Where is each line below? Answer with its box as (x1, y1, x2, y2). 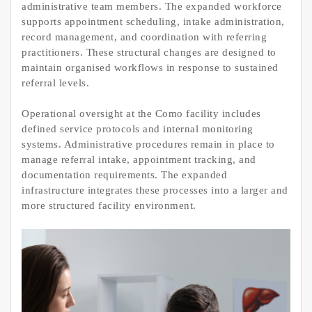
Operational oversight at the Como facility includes (22, 108, 261, 120)
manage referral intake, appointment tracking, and (22, 154, 256, 166)
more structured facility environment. (22, 200, 196, 212)
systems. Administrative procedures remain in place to (22, 139, 275, 150)
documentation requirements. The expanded (22, 169, 227, 181)
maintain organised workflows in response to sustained (22, 61, 279, 73)
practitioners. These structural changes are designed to (22, 46, 276, 58)
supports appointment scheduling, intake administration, (22, 15, 285, 27)
